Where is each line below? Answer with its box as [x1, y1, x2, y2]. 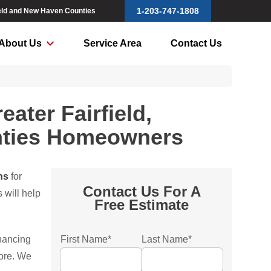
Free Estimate [94, 197, 189, 213]
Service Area [83, 38, 142, 48]
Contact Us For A [82, 183, 201, 200]
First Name [60, 234, 108, 244]
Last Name [142, 234, 188, 244]
